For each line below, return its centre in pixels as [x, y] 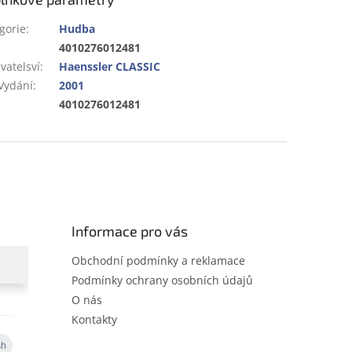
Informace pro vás [129, 231]
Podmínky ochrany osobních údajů [162, 280]
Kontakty [94, 320]
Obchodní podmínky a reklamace [158, 261]
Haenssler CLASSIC [110, 67]
